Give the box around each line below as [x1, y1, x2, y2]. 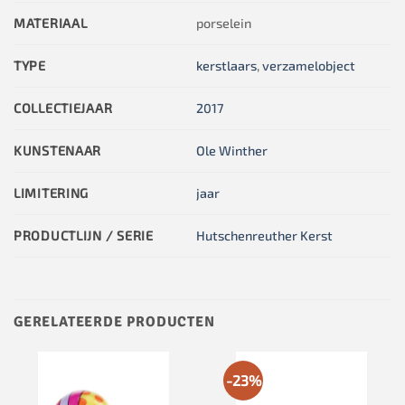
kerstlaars [196, 58, 258, 74]
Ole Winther [196, 143, 268, 159]
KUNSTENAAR [14, 143, 102, 159]
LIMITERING [14, 185, 89, 202]
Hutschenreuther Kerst [196, 228, 334, 244]
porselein [196, 15, 252, 32]
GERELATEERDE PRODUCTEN [14, 313, 215, 332]
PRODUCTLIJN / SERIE [14, 228, 154, 244]
